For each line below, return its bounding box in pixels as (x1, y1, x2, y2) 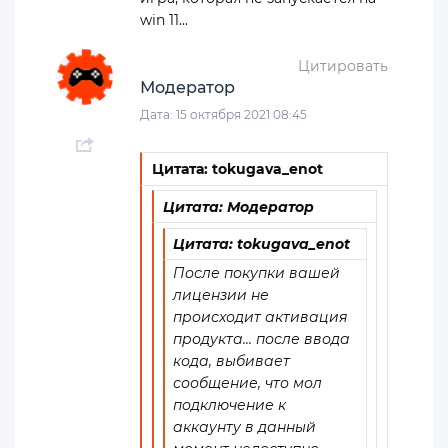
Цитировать (298, 57, 388, 75)
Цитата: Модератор (162, 197, 314, 216)
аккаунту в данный (173, 417, 317, 436)
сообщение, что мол (173, 373, 323, 392)
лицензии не (173, 285, 270, 304)
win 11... (140, 11, 188, 29)
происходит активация (173, 307, 349, 326)
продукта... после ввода (173, 329, 351, 348)
